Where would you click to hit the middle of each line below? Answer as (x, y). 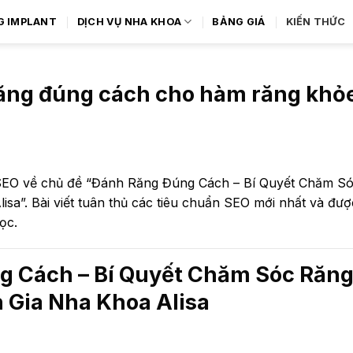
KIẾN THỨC (315, 21)
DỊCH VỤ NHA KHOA (129, 21)
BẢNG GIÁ (239, 21)
